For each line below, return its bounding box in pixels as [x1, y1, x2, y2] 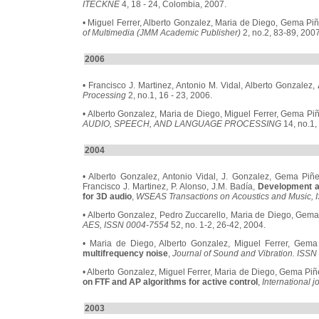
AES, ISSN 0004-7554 [83, 220, 169, 230]
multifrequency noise [83, 249, 168, 258]
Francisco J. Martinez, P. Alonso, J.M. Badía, [83, 182, 258, 192]
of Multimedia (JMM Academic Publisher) [83, 28, 241, 38]
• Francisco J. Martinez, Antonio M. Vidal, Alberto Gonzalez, [83, 80, 318, 90]
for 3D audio [83, 192, 132, 202]
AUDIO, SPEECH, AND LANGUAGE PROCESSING [83, 119, 281, 129]
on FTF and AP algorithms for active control [83, 277, 258, 287]
